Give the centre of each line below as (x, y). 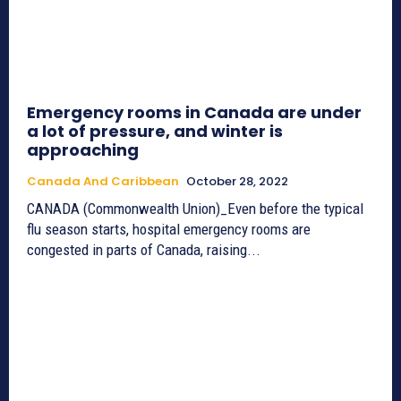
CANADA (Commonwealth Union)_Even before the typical (195, 208)
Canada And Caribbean (103, 181)
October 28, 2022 (237, 181)
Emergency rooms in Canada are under (194, 112)
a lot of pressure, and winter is (155, 131)
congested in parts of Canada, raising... (144, 249)
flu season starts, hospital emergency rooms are (169, 229)
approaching (83, 149)
